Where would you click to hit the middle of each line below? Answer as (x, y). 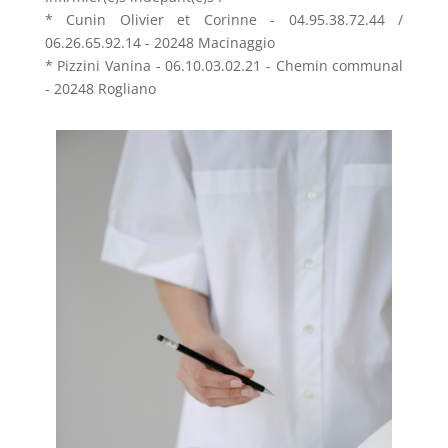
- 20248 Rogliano (100, 88)
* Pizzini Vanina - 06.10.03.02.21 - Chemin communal (224, 65)
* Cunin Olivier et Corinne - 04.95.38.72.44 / (224, 19)
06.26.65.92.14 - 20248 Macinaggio (159, 42)
